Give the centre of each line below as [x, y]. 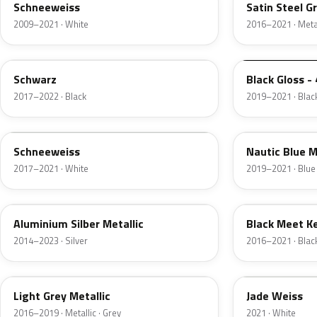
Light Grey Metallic [62, 296]
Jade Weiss [275, 296]
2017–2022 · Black [50, 97]
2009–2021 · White [51, 24]
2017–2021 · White [51, 169]
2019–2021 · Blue [281, 169]
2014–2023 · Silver [51, 241]
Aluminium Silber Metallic [79, 224]
